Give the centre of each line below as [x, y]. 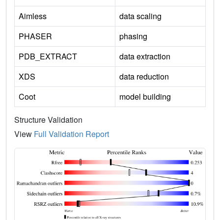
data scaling [140, 16]
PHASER [35, 36]
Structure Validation [48, 119]
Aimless [33, 16]
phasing [133, 36]
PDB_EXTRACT [48, 56]
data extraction [145, 56]
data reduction [144, 76]
